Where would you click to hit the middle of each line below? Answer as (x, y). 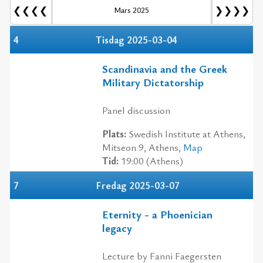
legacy (117, 228)
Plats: (114, 133)
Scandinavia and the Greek (165, 69)
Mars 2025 (131, 10)
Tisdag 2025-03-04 (136, 39)
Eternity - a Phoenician (157, 214)
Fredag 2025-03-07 (138, 185)
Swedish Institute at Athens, (186, 133)
